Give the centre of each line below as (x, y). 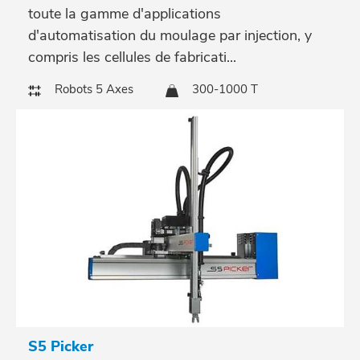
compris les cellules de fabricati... (132, 57)
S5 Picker (61, 346)
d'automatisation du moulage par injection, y (170, 36)
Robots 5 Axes (94, 90)
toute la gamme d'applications (125, 14)
